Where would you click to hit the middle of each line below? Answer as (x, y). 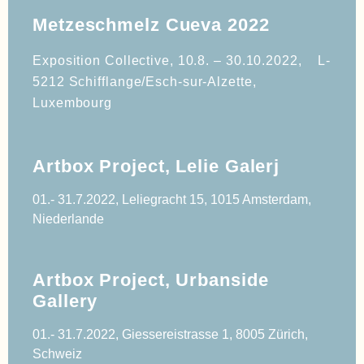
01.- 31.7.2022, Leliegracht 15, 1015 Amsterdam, (172, 200)
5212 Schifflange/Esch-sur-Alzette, (145, 81)
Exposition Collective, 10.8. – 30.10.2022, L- (182, 60)
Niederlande (68, 219)
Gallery (65, 301)
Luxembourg (73, 102)
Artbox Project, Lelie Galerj (156, 167)
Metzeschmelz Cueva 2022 (151, 24)
